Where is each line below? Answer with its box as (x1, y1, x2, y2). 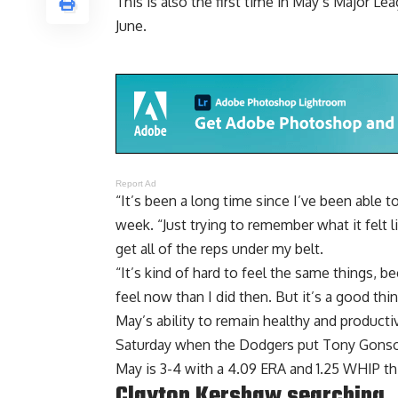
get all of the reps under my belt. (115, 239, 323, 258)
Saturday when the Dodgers (115, 335, 298, 354)
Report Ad (115, 178, 157, 188)
